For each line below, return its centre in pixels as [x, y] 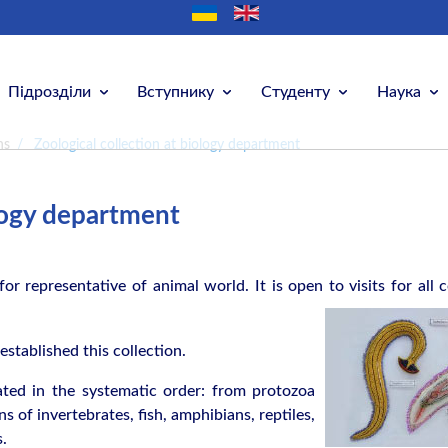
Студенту [295, 92]
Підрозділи [49, 92]
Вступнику [176, 92]
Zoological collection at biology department [167, 145]
